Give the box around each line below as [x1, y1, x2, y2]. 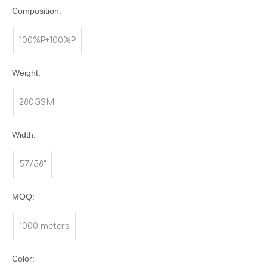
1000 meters [19, 222, 70, 231]
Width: [12, 130, 36, 140]
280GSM [19, 98, 54, 107]
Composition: [12, 6, 61, 16]
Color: [12, 254, 35, 264]
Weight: [12, 68, 41, 78]
